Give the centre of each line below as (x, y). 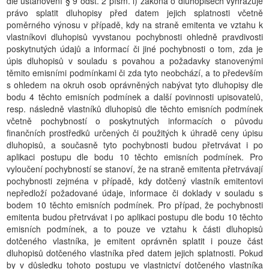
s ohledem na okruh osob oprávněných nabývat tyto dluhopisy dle (135, 85)
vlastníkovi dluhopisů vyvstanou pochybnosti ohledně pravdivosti (135, 37)
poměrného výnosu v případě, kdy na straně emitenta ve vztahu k (135, 25)
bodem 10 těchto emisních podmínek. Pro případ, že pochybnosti (135, 205)
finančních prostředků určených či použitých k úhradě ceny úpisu (135, 133)
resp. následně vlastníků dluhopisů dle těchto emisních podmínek (135, 109)
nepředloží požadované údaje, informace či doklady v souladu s (135, 193)
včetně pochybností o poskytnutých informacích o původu (135, 121)
